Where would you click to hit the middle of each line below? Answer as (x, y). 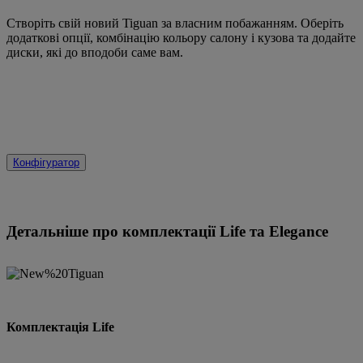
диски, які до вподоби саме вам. (95, 52)
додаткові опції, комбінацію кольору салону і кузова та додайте (181, 37)
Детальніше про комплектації (113, 231)
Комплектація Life (60, 327)
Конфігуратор (46, 162)
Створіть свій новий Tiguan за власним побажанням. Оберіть (175, 23)
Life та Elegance (274, 231)
